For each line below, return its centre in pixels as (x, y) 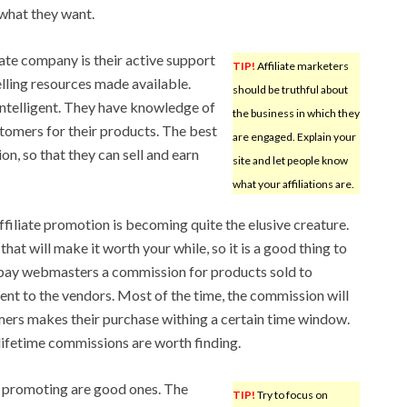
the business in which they (296, 113)
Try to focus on (291, 394)
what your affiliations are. (293, 184)
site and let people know (290, 160)
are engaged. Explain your (294, 136)
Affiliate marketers (302, 65)
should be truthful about (290, 89)
